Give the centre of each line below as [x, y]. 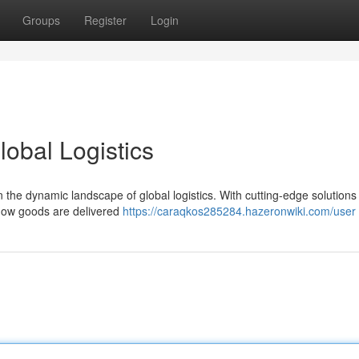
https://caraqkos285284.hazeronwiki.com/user [239, 211]
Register [105, 20]
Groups [41, 20]
